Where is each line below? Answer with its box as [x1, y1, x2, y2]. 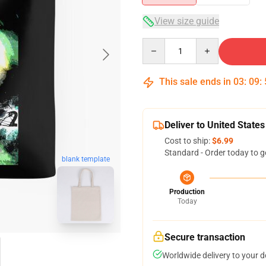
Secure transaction [164, 232, 245, 243]
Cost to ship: [164, 136, 212, 145]
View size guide [154, 15, 219, 27]
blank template [61, 155, 110, 164]
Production [169, 188, 205, 196]
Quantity [142, 39, 175, 48]
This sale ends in [157, 76, 233, 87]
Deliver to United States [164, 119, 265, 131]
